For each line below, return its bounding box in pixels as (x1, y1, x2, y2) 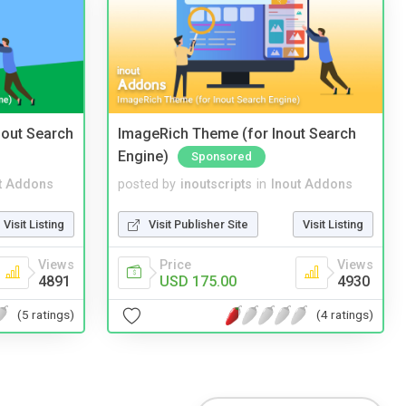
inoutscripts (180, 176, 252, 192)
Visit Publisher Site (149, 217, 248, 231)
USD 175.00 (159, 272, 237, 290)
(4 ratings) (316, 307, 373, 323)
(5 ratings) (17, 307, 74, 323)
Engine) (118, 147, 169, 165)
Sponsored (191, 149, 252, 163)
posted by (118, 176, 176, 192)
